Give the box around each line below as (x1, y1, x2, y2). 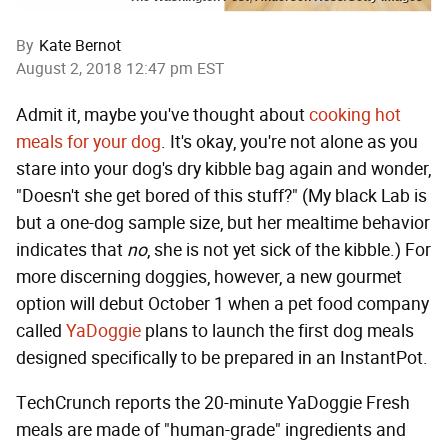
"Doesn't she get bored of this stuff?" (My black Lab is (16, 185, 427, 208)
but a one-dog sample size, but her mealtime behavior (16, 212, 430, 235)
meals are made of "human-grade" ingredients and (16, 419, 406, 442)
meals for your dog (16, 131, 161, 154)
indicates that (16, 239, 127, 262)
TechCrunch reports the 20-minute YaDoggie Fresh (16, 392, 410, 415)
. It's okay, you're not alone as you (161, 131, 418, 154)
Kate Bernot (39, 36, 121, 56)
